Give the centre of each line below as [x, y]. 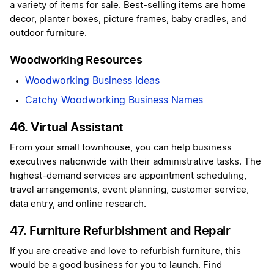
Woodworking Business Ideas [92, 81]
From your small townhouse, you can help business [121, 148]
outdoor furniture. [48, 34]
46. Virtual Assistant [67, 128]
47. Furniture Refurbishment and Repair [120, 231]
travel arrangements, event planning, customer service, [129, 190]
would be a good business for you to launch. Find [116, 265]
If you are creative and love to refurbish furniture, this [125, 251]
